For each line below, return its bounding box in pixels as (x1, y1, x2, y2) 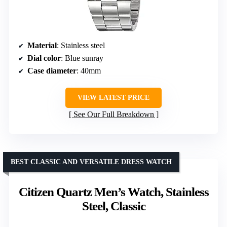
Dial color (27, 54, 61, 63)
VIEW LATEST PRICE (78, 94, 149, 102)
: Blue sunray (61, 54, 103, 63)
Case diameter (27, 66, 77, 75)
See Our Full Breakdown (73, 110, 154, 119)
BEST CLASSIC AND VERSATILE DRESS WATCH (11, 158, 172, 166)
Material (27, 41, 57, 50)
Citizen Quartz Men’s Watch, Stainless (18, 185, 209, 199)
